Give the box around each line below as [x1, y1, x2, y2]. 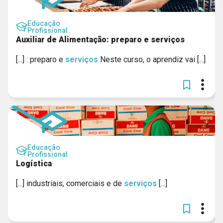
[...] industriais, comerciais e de [16, 179, 124, 188]
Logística [16, 159, 52, 168]
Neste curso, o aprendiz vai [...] [98, 55, 206, 64]
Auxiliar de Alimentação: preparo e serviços [16, 35, 185, 44]
